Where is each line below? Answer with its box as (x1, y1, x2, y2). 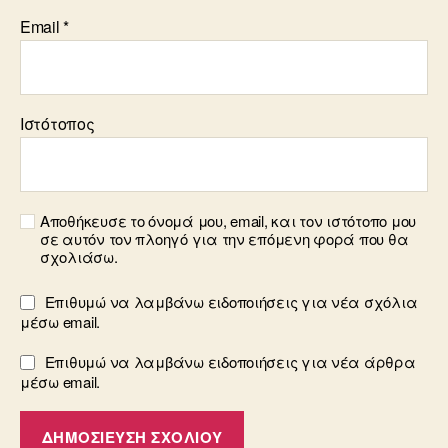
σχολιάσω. (40, 246, 118, 267)
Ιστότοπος (20, 112, 95, 135)
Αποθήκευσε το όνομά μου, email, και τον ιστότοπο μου (40, 210, 416, 231)
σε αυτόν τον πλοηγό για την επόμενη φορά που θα (40, 228, 409, 249)
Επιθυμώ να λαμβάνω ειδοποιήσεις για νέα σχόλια (44, 291, 418, 312)
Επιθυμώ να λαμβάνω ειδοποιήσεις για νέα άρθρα (44, 351, 416, 372)
